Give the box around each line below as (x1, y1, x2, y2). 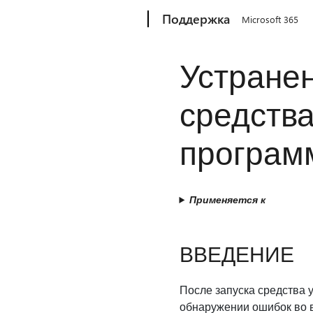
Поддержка (162, 10, 231, 27)
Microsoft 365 (242, 13, 299, 25)
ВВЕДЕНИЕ (179, 240, 294, 268)
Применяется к (189, 193, 266, 206)
